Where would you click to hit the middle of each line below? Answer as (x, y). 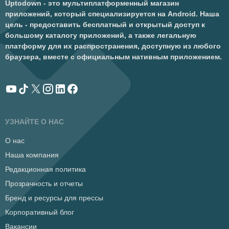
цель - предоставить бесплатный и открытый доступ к (105, 25)
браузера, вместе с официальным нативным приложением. (113, 57)
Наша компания (32, 155)
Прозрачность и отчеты (44, 184)
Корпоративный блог (40, 212)
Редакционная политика (45, 169)
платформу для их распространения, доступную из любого (113, 46)
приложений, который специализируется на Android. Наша (112, 14)
